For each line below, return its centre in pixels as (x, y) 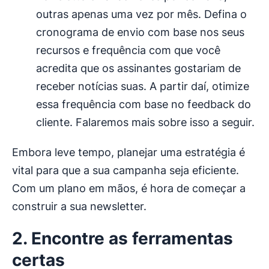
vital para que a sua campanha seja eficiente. (125, 171)
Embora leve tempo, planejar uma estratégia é (128, 153)
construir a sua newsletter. (79, 207)
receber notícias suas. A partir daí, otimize (143, 86)
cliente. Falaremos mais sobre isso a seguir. (145, 122)
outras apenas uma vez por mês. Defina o (141, 14)
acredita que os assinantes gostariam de (138, 68)
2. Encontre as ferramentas (122, 239)
